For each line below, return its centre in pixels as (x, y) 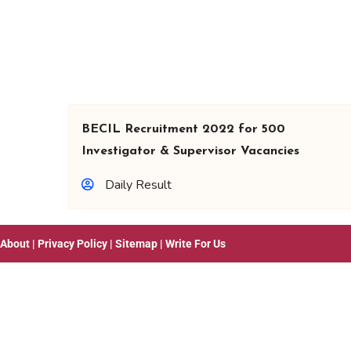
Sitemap (136, 244)
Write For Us (195, 244)
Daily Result (138, 185)
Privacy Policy (72, 244)
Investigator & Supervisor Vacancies (190, 151)
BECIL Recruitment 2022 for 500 (183, 129)
